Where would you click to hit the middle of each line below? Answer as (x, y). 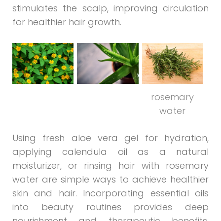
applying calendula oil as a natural (110, 151)
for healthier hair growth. (67, 22)
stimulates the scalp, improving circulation (110, 8)
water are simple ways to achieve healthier (110, 179)
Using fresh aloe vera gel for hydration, (110, 138)
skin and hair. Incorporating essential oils (110, 193)
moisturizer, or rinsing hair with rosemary (110, 165)
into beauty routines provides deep (110, 207)
